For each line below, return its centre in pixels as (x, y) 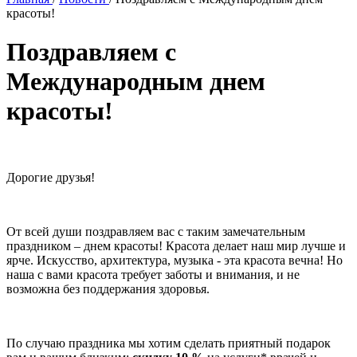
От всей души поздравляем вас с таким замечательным (156, 231)
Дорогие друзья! (51, 177)
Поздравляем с (91, 52)
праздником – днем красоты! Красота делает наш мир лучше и (176, 245)
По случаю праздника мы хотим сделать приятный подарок (169, 343)
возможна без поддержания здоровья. (108, 288)
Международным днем (136, 82)
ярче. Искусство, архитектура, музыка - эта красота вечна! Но (175, 260)
